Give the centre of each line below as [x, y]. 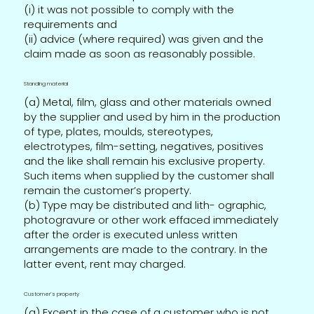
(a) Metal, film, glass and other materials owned [148, 102]
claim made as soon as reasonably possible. [140, 53]
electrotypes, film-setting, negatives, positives [144, 146]
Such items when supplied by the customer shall [149, 175]
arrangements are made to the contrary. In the [146, 249]
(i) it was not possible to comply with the [129, 9]
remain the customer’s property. [108, 190]
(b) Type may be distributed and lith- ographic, [145, 205]
